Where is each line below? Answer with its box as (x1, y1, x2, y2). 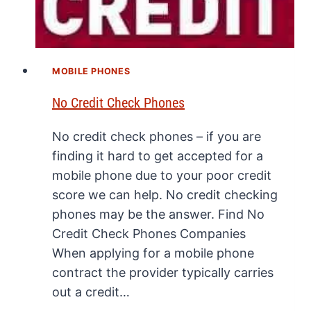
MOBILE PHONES (52, 66, 131, 77)
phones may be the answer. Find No (52, 207, 264, 222)
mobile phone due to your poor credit (52, 168, 271, 183)
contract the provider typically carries (52, 265, 274, 280)
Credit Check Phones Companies (52, 226, 246, 242)
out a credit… (52, 285, 130, 300)
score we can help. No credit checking (52, 187, 278, 203)
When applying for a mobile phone (52, 246, 254, 261)
